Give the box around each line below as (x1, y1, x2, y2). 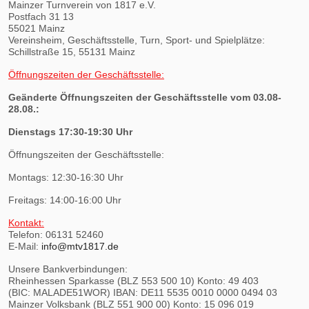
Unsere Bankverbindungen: (8, 263, 128, 275)
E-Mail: (8, 240, 41, 252)
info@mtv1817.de (41, 240, 119, 252)
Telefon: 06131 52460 (8, 228, 103, 240)
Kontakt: (8, 217, 44, 228)
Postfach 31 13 (8, 10, 74, 22)
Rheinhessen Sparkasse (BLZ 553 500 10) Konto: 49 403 (8, 275, 259, 286)
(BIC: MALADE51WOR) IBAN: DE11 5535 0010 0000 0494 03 (8, 286, 277, 298)
